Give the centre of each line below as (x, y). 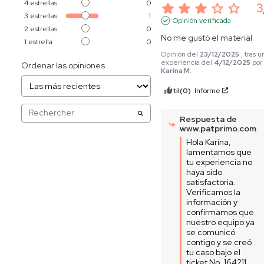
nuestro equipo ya (221, 222)
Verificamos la (214, 192)
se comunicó (211, 232)
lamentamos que (219, 152)
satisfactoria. (211, 182)
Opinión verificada (202, 20)
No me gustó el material (207, 37)
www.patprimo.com (218, 128)
